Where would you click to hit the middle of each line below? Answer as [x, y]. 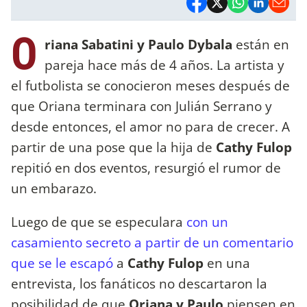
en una [227, 262]
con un [207, 221]
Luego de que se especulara [99, 221]
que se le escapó [62, 262]
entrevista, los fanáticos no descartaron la [139, 283]
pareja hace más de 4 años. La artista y [164, 64]
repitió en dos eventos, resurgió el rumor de [146, 167]
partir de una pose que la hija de [113, 147]
